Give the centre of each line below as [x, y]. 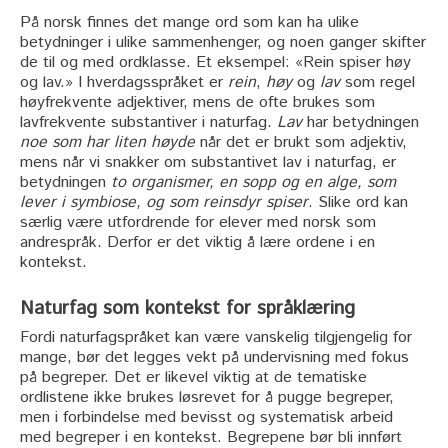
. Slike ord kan [358, 203]
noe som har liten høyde [107, 143]
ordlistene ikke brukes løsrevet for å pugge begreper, [207, 398]
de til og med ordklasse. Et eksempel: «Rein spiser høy [215, 63]
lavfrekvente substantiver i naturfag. [148, 123]
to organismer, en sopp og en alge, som [253, 183]
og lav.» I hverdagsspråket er [124, 83]
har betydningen [360, 123]
